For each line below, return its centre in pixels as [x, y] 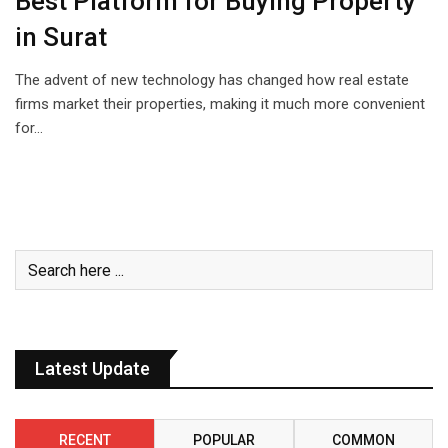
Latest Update [92, 369]
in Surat [61, 37]
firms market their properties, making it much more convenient [220, 104]
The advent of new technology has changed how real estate [212, 80]
